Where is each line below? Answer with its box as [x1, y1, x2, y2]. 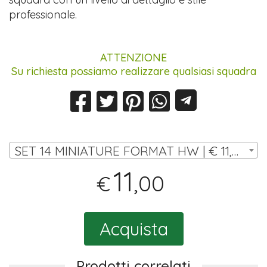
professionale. [9, 7, 77, 21]
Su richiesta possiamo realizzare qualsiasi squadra [11, 64, 256, 78]
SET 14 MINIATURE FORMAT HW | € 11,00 [232, 142, 239, 159]
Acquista [99, 217, 168, 240]
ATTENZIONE [100, 50, 167, 64]
